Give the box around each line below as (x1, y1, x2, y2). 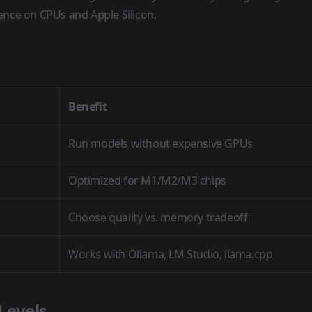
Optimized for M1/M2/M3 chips (68, 173, 226, 188)
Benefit (68, 99, 107, 114)
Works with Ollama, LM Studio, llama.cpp (68, 247, 273, 262)
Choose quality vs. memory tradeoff (68, 210, 248, 225)
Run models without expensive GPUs (68, 136, 253, 151)
